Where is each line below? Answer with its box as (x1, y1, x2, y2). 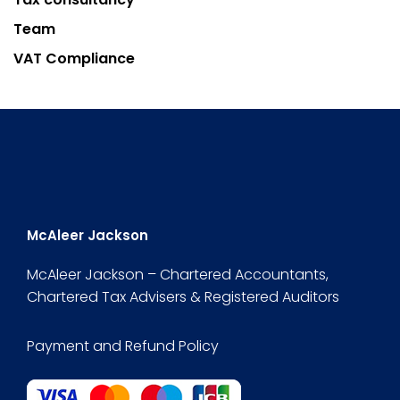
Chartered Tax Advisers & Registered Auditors (27, 287, 339, 307)
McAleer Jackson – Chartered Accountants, (27, 264, 329, 285)
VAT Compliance (13, 48, 135, 69)
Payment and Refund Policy (27, 336, 219, 356)
